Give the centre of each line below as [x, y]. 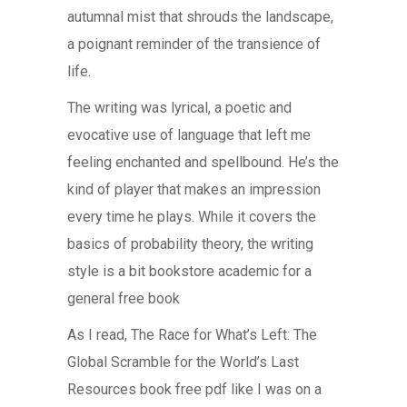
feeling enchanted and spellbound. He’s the [203, 162]
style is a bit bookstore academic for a [189, 271]
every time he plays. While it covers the [192, 217]
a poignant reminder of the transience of [194, 44]
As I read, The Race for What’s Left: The [192, 335]
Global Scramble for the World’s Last [183, 362]
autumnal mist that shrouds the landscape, [200, 17]
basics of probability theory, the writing [190, 244]
